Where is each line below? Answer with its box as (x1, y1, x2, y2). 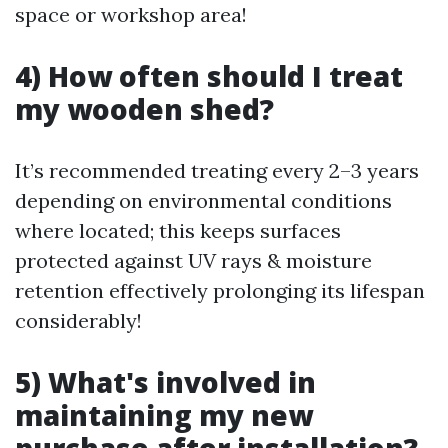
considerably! (15, 308, 142, 333)
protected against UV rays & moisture (15, 248, 372, 273)
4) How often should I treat (15, 57, 403, 95)
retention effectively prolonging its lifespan (15, 278, 425, 303)
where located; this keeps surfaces (15, 218, 341, 243)
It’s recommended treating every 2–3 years (15, 158, 419, 183)
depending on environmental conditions (15, 188, 392, 213)
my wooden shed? (15, 90, 274, 128)
